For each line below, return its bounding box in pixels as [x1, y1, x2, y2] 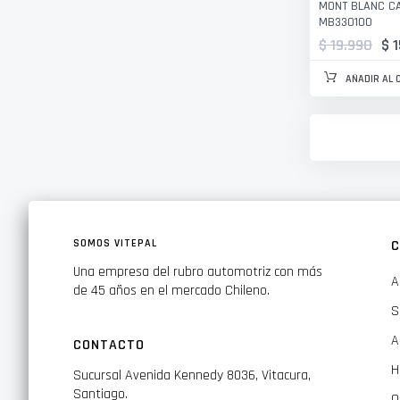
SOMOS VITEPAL [73, 237, 157, 251]
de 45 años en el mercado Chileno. [73, 281, 270, 301]
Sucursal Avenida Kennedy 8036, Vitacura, [73, 366, 311, 386]
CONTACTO [73, 336, 145, 355]
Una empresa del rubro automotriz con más [73, 262, 322, 282]
